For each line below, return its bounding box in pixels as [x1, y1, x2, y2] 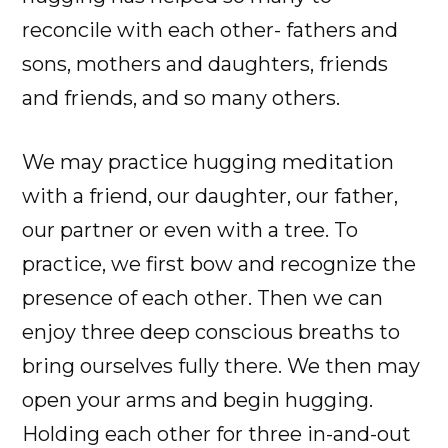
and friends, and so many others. [22, 85, 341, 110]
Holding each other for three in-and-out [22, 421, 412, 446]
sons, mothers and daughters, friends [22, 51, 389, 76]
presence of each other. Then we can [22, 285, 384, 310]
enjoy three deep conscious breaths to [22, 319, 401, 344]
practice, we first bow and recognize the [22, 251, 417, 276]
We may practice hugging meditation [22, 149, 395, 174]
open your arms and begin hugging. [22, 387, 374, 412]
